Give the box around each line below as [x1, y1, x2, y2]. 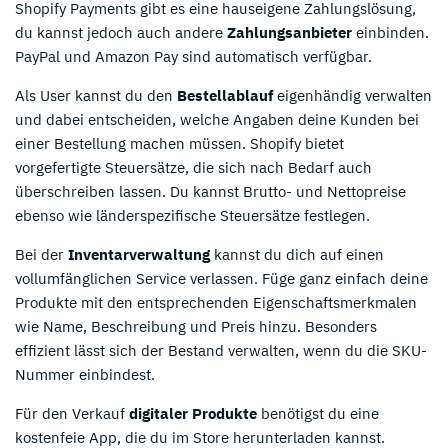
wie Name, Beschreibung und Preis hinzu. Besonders [15, 316, 377, 336]
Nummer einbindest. [15, 364, 155, 384]
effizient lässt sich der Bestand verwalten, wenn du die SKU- [15, 340, 427, 360]
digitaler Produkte [129, 403, 257, 423]
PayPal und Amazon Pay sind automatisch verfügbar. [15, 46, 372, 66]
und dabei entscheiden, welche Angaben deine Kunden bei [15, 109, 419, 129]
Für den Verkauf [15, 403, 129, 423]
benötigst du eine [257, 403, 379, 423]
